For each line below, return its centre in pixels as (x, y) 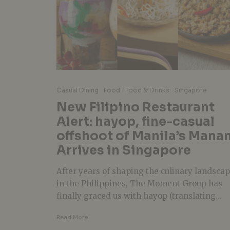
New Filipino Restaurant (136, 107)
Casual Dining (78, 90)
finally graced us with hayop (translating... (139, 196)
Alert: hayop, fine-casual (136, 121)
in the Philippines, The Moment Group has (139, 183)
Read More (72, 217)
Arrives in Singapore (124, 150)
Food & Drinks (147, 90)
